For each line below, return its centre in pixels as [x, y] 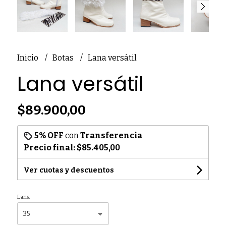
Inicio [28, 58]
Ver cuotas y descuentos [69, 170]
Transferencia [111, 135]
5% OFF [49, 135]
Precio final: [50, 147]
